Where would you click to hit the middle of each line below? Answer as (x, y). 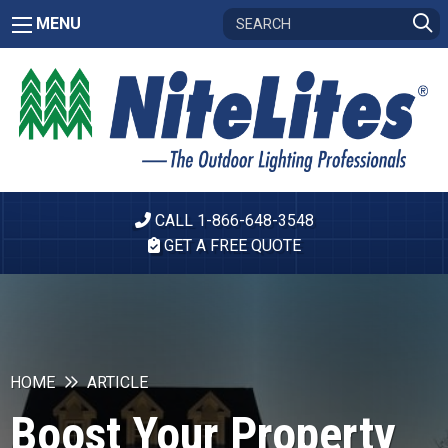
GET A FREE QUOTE (230, 246)
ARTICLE (117, 383)
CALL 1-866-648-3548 (232, 221)
